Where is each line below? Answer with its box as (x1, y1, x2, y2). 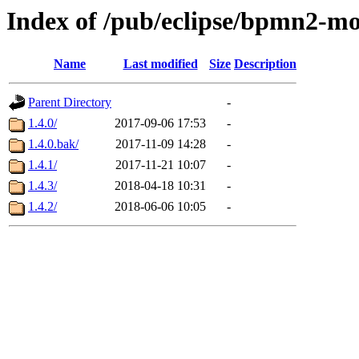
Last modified (123, 57, 198, 71)
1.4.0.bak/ (28, 137, 79, 151)
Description (234, 57, 296, 71)
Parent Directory (28, 95, 111, 110)
